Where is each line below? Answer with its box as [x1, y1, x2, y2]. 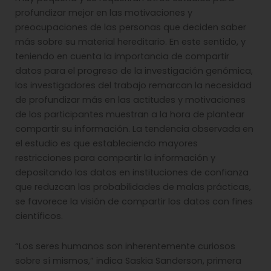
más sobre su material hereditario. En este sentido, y [15, 36, 246, 48]
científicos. [15, 210, 63, 223]
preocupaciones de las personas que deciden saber [15, 21, 246, 34]
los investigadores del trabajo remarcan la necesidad [15, 79, 252, 92]
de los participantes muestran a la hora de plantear [15, 108, 244, 121]
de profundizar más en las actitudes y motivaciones [15, 94, 246, 106]
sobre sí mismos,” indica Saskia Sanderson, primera [15, 254, 241, 267]
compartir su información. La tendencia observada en [15, 123, 253, 135]
